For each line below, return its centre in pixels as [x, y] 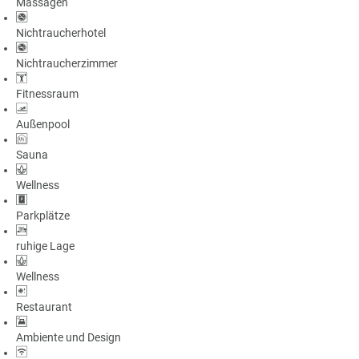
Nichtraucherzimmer [67, 63]
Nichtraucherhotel [61, 32]
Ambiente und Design [69, 337]
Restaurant [44, 307]
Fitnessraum [47, 93]
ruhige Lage [45, 246]
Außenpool [43, 124]
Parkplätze [43, 215]
